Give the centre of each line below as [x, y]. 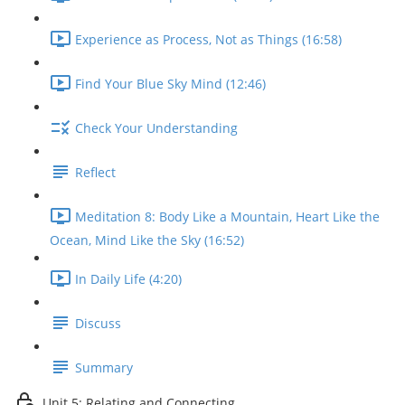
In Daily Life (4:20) [128, 279]
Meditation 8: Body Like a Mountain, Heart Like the [227, 217]
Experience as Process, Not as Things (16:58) [208, 40]
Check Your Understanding [156, 128]
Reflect [95, 173]
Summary [104, 368]
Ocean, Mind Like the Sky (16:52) [147, 240]
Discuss [98, 324]
